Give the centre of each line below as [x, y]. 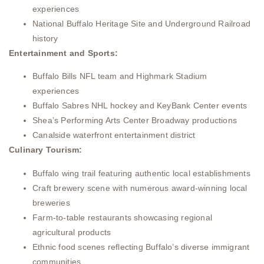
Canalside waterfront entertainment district [114, 135]
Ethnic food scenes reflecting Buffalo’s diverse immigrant [141, 247]
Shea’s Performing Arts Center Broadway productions [135, 121]
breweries [51, 202]
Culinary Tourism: [46, 150]
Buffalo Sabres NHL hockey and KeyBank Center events [140, 106]
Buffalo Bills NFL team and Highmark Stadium [120, 76]
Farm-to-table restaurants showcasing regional [122, 217]
